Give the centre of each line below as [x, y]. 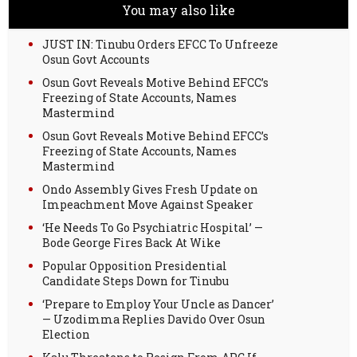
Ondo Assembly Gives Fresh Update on [151, 189]
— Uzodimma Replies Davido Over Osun [154, 319]
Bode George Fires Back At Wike [132, 242]
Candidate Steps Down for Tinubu [136, 280]
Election [67, 334]
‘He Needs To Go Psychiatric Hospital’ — [153, 227]
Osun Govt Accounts [96, 59]
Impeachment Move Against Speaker [148, 204]
